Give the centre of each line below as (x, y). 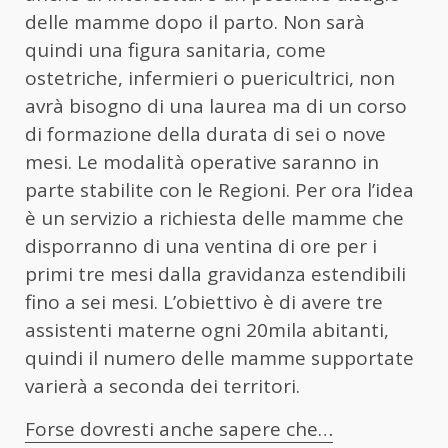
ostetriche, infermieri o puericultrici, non (210, 77)
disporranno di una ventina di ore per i (201, 245)
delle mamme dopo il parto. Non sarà (195, 21)
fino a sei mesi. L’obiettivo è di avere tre (204, 301)
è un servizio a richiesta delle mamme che (214, 217)
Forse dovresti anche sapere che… (179, 428)
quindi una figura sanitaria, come (175, 49)
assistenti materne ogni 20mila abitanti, (207, 329)
